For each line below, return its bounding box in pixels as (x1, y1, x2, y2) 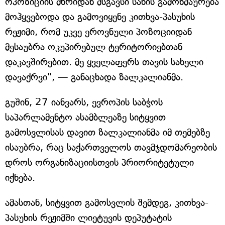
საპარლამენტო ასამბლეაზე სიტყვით (5, 111, 166, 123)
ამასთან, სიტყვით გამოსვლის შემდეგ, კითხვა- (5, 197, 208, 208)
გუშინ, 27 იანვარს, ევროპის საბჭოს (5, 96, 163, 108)
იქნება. (5, 172, 35, 183)
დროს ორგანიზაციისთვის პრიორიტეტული (5, 157, 194, 168)
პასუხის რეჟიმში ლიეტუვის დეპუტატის (5, 212, 172, 223)
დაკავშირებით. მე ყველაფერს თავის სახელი (5, 56, 203, 68)
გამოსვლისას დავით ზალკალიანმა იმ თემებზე (5, 127, 210, 138)
